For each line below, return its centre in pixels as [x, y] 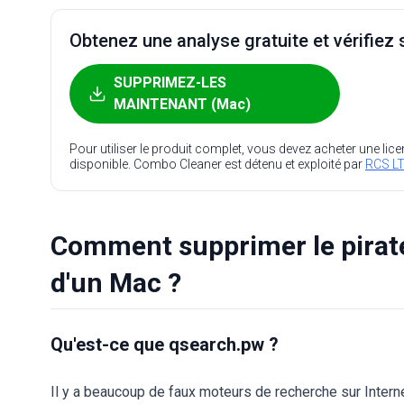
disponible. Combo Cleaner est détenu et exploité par [217, 164]
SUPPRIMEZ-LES [170, 83]
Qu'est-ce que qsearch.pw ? [165, 344]
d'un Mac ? [116, 283]
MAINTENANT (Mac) [182, 104]
